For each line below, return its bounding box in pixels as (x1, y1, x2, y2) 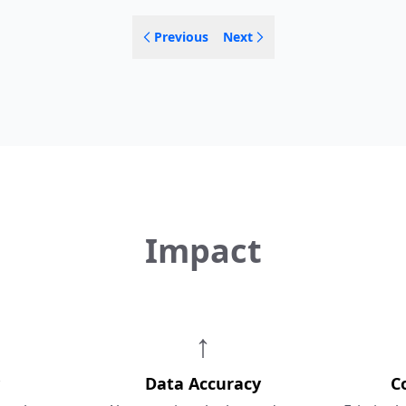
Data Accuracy (144, 372, 261, 394)
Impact (144, 228, 262, 273)
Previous (153, 28, 208, 45)
